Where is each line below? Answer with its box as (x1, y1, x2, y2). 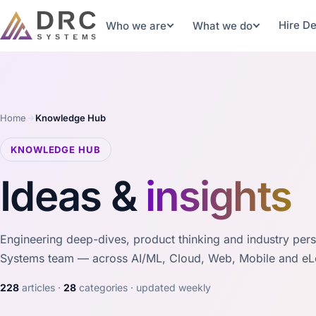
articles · (19, 281, 63, 293)
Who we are (106, 18, 167, 32)
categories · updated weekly (76, 281, 211, 293)
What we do (193, 18, 253, 32)
